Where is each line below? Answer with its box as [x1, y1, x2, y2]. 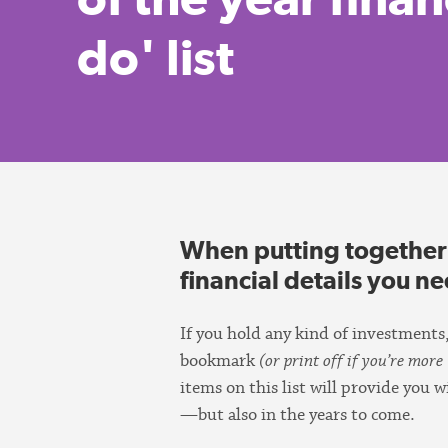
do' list [77, 28, 234, 86]
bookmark [180, 349, 260, 371]
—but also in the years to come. [180, 403, 416, 425]
